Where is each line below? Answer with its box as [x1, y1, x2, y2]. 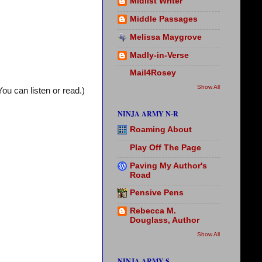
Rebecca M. [130, 206, 176, 216]
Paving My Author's [130, 161, 207, 170]
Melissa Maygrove [130, 32, 202, 42]
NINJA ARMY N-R [118, 108, 178, 119]
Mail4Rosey [130, 68, 176, 78]
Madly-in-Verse [130, 50, 189, 60]
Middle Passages [130, 15, 198, 24]
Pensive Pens [130, 188, 184, 198]
